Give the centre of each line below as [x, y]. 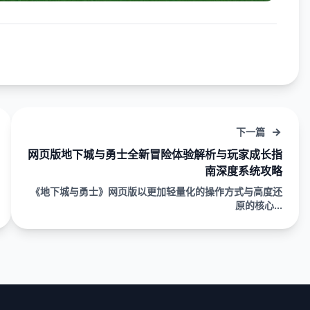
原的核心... [259, 206]
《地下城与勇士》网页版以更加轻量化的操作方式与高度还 [156, 192]
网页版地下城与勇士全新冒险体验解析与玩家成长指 [155, 155]
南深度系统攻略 [244, 171]
